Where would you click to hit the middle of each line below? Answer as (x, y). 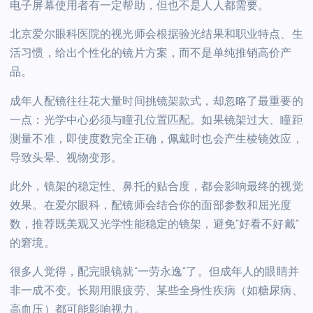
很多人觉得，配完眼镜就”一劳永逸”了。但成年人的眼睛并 (154, 272)
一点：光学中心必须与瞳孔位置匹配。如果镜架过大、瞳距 (156, 121)
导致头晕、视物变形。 (66, 158)
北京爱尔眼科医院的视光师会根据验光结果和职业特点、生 (156, 35)
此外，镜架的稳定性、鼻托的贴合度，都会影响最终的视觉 (156, 187)
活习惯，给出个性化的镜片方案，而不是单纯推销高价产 (151, 54)
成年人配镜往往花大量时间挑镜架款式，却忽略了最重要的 (156, 102)
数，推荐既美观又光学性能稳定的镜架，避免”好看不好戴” (154, 225)
